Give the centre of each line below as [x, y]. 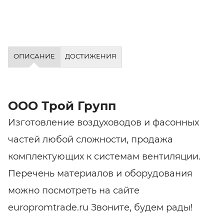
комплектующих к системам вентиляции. [104, 156]
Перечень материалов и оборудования [100, 173]
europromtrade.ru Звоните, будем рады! [100, 207]
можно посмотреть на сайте [74, 190]
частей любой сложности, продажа [90, 139]
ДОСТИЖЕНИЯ [91, 56]
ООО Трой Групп [62, 105]
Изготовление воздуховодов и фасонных [103, 122]
